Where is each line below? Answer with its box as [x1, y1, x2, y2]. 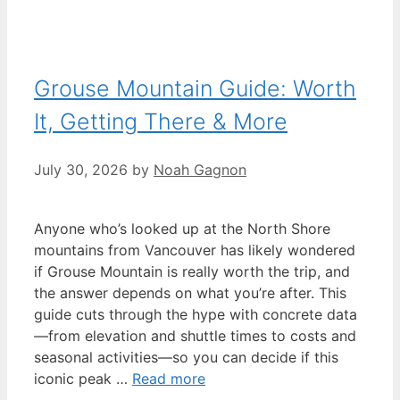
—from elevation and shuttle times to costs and [34, 326, 356, 345]
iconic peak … [34, 369, 132, 387]
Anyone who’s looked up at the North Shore [34, 219, 330, 237]
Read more [132, 369, 205, 387]
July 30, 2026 [34, 160, 128, 179]
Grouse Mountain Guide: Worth [34, 74, 356, 102]
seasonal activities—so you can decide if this [34, 347, 338, 366]
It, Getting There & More [34, 107, 287, 135]
